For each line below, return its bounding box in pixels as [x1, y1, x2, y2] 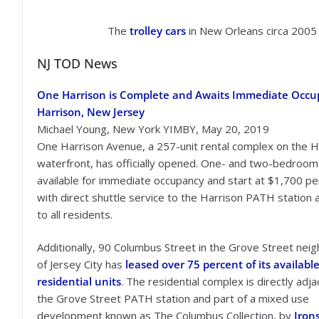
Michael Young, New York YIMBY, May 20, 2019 [37, 121, 269, 136]
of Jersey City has [37, 257, 125, 271]
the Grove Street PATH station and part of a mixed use [37, 291, 309, 305]
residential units [37, 274, 121, 288]
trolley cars [130, 23, 187, 38]
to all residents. [37, 206, 113, 221]
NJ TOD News [37, 54, 117, 72]
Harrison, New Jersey [37, 104, 145, 119]
